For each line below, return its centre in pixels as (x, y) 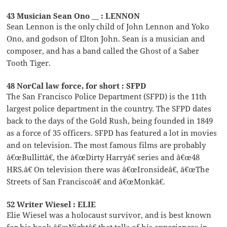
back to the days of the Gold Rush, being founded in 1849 (110, 120)
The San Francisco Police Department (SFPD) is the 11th (107, 96)
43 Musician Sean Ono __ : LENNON (73, 15)
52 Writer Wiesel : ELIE (51, 204)
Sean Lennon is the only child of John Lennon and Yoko (108, 26)
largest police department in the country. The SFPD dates (109, 108)
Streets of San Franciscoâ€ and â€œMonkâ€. (86, 181)
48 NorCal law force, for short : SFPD (77, 85)
